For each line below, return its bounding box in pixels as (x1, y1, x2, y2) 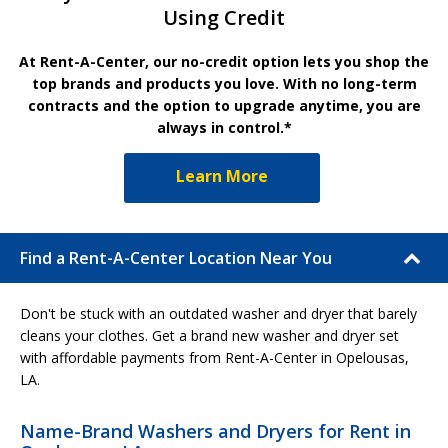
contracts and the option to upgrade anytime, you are (27, 95, 421, 115)
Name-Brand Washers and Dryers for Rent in (20, 418, 411, 443)
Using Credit (163, 3, 285, 31)
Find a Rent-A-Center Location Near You (20, 246, 332, 269)
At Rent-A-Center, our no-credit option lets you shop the (19, 51, 429, 71)
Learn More (176, 164, 268, 187)
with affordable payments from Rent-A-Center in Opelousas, (20, 347, 409, 367)
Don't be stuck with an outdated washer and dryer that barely (20, 303, 417, 323)
